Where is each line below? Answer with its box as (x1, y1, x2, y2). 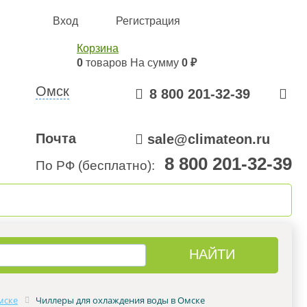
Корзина (77, 42, 119, 54)
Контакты (199, 193, 252, 207)
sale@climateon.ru (147, 132, 270, 147)
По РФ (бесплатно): (36, 158, 162, 173)
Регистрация (116, 15, 180, 27)
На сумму (130, 57, 182, 69)
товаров (83, 57, 130, 69)
